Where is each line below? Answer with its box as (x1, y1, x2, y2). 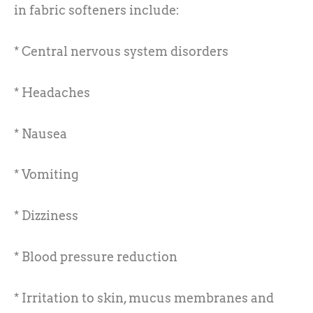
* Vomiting (14, 167, 79, 182)
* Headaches (14, 85, 90, 100)
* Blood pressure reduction (14, 249, 177, 264)
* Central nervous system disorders (14, 43, 228, 59)
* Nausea (14, 126, 67, 141)
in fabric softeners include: (14, 3, 180, 18)
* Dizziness (14, 208, 78, 224)
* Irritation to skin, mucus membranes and (14, 290, 274, 305)
